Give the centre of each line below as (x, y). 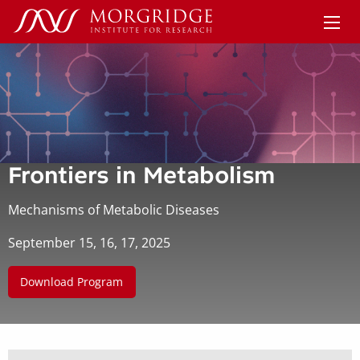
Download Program (72, 282)
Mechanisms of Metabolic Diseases (114, 209)
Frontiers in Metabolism (141, 175)
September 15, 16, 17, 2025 (89, 242)
